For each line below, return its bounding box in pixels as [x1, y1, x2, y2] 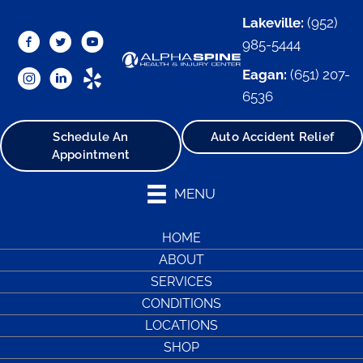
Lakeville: [241, 15, 304, 31]
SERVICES [151, 274, 212, 290]
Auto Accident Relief [211, 130, 334, 144]
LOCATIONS [145, 318, 218, 334]
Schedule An [53, 130, 129, 144]
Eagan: [241, 66, 287, 83]
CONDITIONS [142, 296, 221, 312]
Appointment [51, 147, 130, 162]
